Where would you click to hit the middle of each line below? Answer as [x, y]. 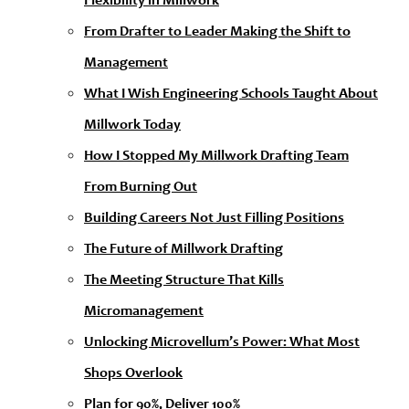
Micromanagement [144, 312]
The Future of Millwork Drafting [184, 250]
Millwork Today [132, 126]
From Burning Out [141, 188]
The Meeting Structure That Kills [184, 281]
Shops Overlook [133, 374]
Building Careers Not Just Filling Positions [214, 219]
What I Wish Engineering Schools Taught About [231, 94]
